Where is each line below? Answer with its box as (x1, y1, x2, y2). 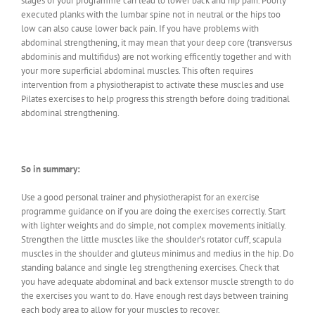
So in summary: (21, 162, 80, 175)
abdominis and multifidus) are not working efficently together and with (21, 50, 291, 63)
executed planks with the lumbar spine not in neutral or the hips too (21, 8, 281, 20)
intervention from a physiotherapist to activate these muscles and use (21, 78, 284, 91)
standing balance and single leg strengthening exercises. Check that (21, 261, 279, 274)
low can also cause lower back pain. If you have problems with (21, 22, 259, 34)
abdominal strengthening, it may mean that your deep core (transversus (21, 36, 292, 49)
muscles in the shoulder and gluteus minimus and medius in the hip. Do (21, 247, 294, 259)
